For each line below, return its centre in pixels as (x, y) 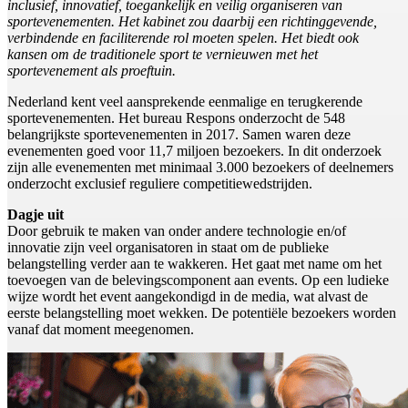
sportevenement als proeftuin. (92, 71)
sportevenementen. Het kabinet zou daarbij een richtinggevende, (192, 22)
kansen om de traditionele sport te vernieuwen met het (163, 55)
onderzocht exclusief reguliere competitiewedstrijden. (162, 184)
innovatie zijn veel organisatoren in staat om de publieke (168, 248)
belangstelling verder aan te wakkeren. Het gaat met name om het (194, 264)
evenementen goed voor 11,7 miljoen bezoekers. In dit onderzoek (194, 151)
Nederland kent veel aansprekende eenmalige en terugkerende (185, 102)
